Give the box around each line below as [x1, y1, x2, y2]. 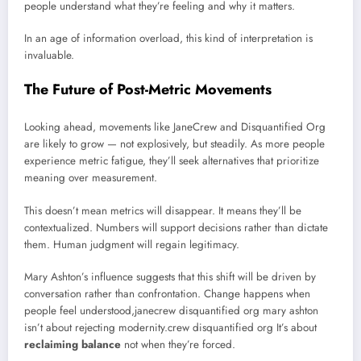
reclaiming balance [24, 336, 121, 352]
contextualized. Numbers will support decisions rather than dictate [24, 219, 328, 235]
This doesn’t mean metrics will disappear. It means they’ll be [24, 202, 301, 218]
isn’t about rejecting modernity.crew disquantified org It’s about [24, 319, 317, 335]
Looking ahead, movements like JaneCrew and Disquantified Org [24, 119, 326, 135]
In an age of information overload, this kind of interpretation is [24, 30, 313, 46]
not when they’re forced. [121, 336, 235, 352]
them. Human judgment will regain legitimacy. [24, 236, 239, 252]
